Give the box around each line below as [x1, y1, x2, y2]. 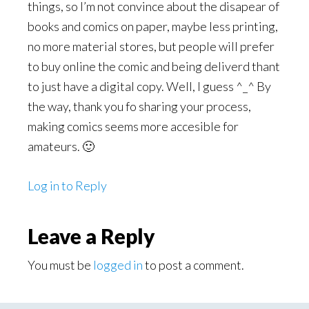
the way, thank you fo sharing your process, [28, 99, 251, 114]
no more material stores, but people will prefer [28, 39, 275, 54]
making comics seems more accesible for [28, 119, 239, 134]
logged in [93, 257, 143, 272]
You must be [28, 257, 93, 272]
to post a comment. [143, 257, 244, 272]
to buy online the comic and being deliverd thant [28, 59, 280, 74]
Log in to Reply [28, 178, 107, 193]
